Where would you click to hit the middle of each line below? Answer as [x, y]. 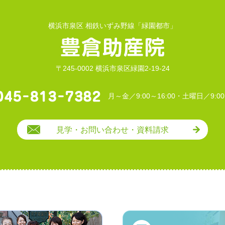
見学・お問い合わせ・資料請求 [113, 130]
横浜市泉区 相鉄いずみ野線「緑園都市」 [113, 26]
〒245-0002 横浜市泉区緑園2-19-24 [113, 68]
